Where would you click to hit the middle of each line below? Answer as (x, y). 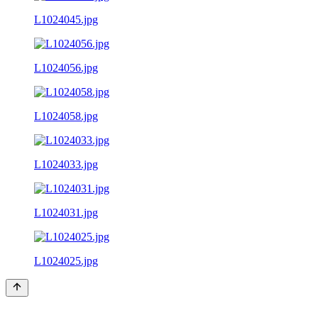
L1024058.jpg (66, 116)
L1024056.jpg (66, 67)
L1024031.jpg (66, 212)
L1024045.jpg (66, 19)
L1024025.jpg (66, 261)
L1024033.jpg (66, 164)
